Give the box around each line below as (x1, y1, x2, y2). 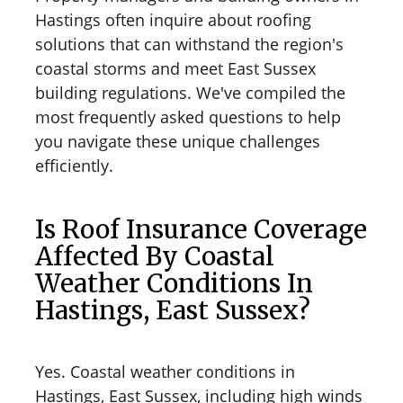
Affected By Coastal (35, 239, 274, 273)
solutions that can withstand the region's (35, 32, 344, 55)
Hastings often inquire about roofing (35, 8, 311, 31)
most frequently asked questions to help (35, 105, 341, 128)
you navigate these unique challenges (35, 130, 320, 152)
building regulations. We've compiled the (35, 81, 345, 103)
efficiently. (35, 154, 113, 176)
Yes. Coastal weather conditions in (35, 360, 295, 382)
